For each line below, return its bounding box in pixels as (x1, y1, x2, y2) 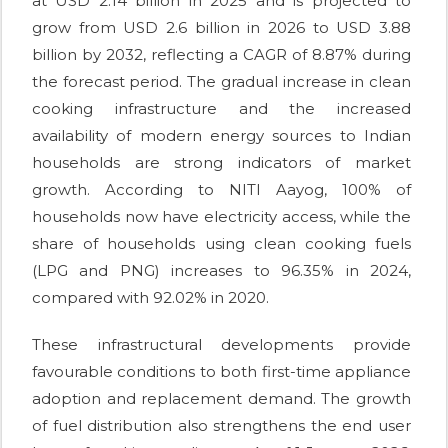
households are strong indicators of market (32, 152, 411, 172)
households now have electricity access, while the (32, 206, 411, 226)
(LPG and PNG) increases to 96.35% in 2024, (32, 260, 411, 280)
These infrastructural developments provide (32, 334, 411, 354)
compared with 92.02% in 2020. (32, 287, 269, 307)
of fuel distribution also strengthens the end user (32, 415, 411, 435)
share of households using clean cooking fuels (32, 233, 411, 253)
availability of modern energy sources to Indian (32, 125, 411, 145)
